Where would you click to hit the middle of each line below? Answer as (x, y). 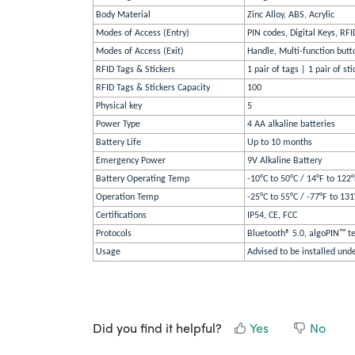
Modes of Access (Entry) (143, 33)
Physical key (119, 106)
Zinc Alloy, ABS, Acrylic (291, 15)
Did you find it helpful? (157, 328)
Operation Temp (127, 197)
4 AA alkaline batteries (291, 124)
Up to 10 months (280, 143)
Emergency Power (131, 161)
